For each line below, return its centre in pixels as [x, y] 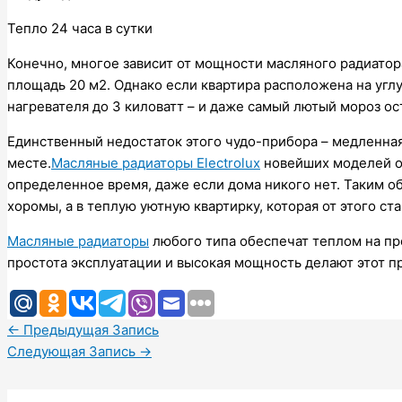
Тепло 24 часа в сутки [80, 28]
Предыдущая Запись [89, 329]
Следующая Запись [73, 351]
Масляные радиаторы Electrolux [156, 162]
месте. [29, 162]
